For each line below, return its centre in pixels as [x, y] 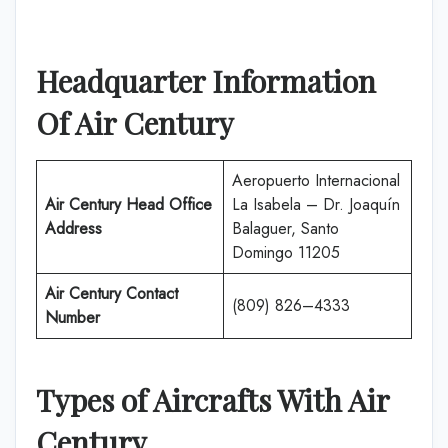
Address [73, 228]
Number [72, 317]
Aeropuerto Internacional [316, 180]
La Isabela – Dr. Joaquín [316, 204]
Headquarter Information [206, 81]
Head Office [166, 204]
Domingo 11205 [286, 252]
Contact [152, 293]
